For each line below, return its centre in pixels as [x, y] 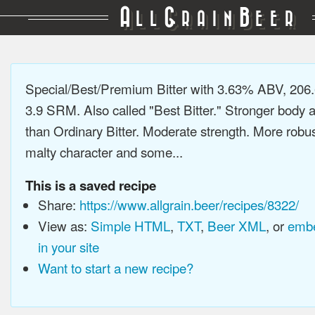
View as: [64, 225]
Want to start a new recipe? [115, 268]
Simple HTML [130, 225]
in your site [68, 246]
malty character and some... [104, 152]
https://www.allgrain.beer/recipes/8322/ [189, 204]
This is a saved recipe [91, 185]
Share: [58, 204]
